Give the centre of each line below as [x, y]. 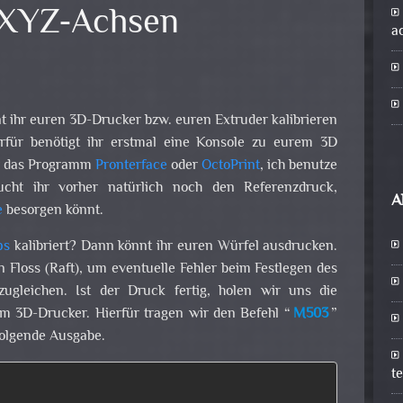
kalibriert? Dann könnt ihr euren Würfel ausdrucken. [174, 247]
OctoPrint [231, 166]
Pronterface [132, 166]
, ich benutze [299, 166]
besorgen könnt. [53, 211]
